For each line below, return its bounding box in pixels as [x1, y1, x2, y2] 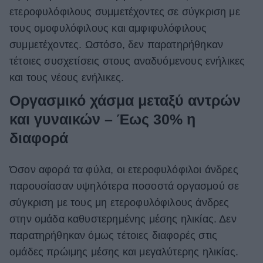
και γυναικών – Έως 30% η [9, 110, 195, 127]
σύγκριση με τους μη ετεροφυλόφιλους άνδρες [9, 196, 230, 208]
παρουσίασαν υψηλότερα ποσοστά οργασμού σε [9, 180, 240, 192]
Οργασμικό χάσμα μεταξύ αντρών [9, 92, 241, 109]
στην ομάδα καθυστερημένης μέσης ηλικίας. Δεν [9, 213, 237, 225]
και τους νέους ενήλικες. [9, 71, 124, 83]
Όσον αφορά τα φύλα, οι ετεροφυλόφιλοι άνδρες [9, 163, 238, 176]
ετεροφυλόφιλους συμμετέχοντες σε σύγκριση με [9, 5, 240, 18]
